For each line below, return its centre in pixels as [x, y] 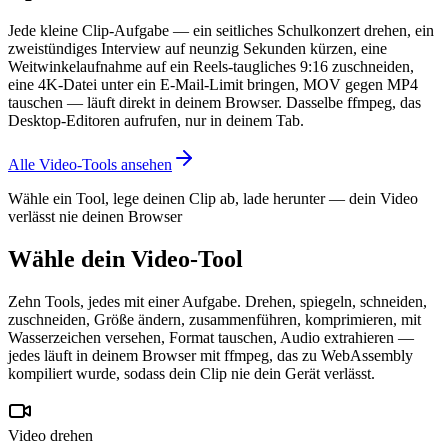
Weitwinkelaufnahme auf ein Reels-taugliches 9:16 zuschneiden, [211, 66]
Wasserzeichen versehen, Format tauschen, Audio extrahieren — [211, 337]
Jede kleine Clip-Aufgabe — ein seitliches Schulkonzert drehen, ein [221, 30]
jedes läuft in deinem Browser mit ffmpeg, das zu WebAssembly [210, 355]
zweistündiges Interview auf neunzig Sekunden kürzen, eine [197, 48]
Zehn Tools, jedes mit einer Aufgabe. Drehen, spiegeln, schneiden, [217, 301]
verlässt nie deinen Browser [95, 216]
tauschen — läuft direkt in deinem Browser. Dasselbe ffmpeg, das [214, 102]
